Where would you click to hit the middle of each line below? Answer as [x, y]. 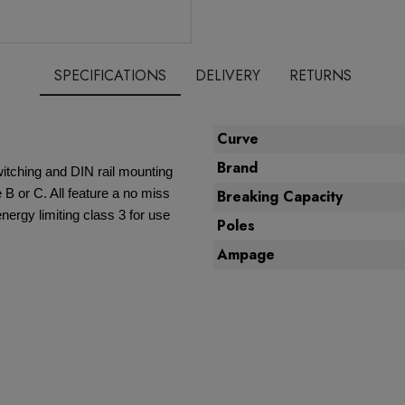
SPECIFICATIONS [110, 75]
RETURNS [320, 75]
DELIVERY [227, 75]
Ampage [246, 254]
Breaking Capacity [280, 197]
